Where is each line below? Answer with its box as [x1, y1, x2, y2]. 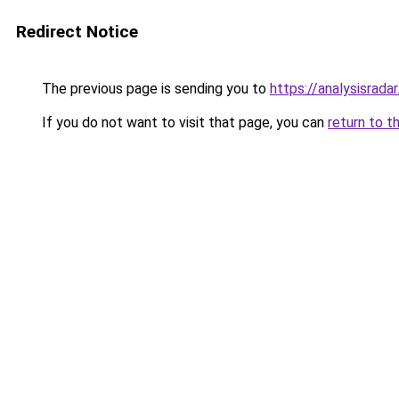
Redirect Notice [16, 21, 138, 42]
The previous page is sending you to [38, 80, 270, 97]
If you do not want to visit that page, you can [38, 114, 328, 131]
